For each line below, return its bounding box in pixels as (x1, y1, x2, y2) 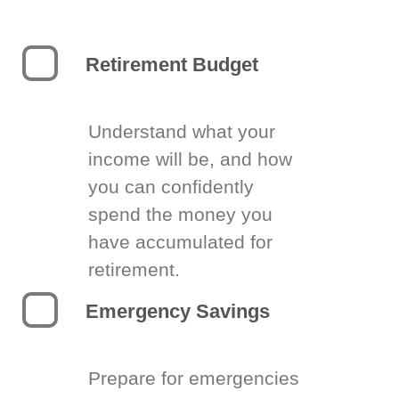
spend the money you (88, 204, 273, 224)
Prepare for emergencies (88, 368, 299, 388)
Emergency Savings (85, 300, 270, 322)
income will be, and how (88, 149, 292, 169)
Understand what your (88, 121, 275, 142)
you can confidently (88, 176, 254, 197)
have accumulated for (88, 232, 273, 252)
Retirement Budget (85, 53, 258, 76)
